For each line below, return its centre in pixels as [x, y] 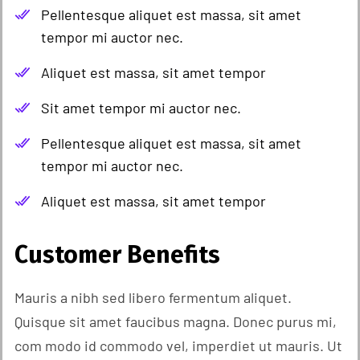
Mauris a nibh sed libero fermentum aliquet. [153, 297]
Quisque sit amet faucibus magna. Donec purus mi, [176, 321]
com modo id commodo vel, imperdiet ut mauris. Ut [178, 345]
